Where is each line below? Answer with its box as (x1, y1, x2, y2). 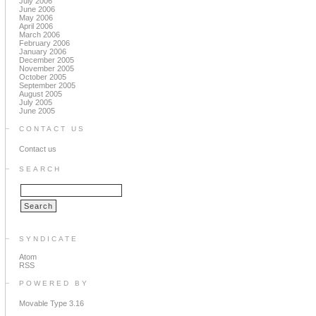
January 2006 (19, 47, 66, 56)
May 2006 (19, 13, 53, 22)
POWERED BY (19, 279, 89, 287)
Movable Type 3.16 (19, 299, 84, 308)
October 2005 (19, 73, 66, 81)
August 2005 (19, 90, 62, 98)
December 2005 (19, 56, 74, 64)
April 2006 (19, 22, 53, 30)
